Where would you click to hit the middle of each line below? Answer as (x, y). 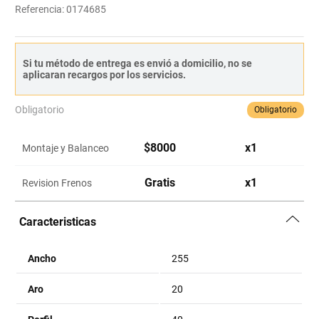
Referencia (39, 9)
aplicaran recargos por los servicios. (105, 75)
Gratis (159, 183)
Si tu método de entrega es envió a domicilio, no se (138, 63)
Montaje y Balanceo (66, 148)
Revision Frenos (57, 183)
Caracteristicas (58, 222)
